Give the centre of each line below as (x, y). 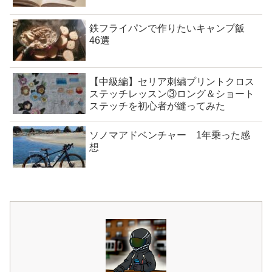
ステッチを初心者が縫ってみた (158, 106)
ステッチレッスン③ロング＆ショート (172, 94)
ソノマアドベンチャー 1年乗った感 (170, 135)
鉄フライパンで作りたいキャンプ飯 (172, 28)
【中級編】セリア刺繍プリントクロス (172, 82)
